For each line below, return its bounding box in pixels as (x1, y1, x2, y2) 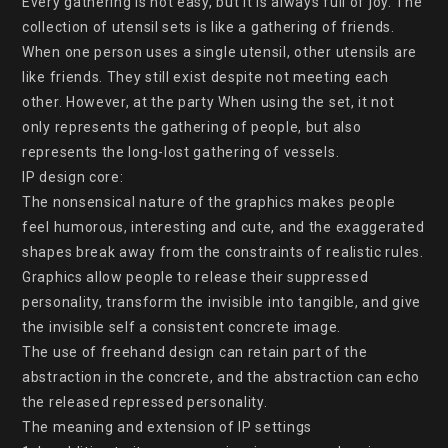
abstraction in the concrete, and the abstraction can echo (22, 369, 420, 385)
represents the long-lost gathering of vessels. (22, 144, 340, 160)
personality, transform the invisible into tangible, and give (22, 294, 422, 310)
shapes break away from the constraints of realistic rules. (22, 244, 424, 260)
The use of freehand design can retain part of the (22, 344, 368, 360)
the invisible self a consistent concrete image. (22, 319, 341, 335)
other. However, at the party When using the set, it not (22, 94, 395, 110)
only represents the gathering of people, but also (22, 119, 362, 135)
